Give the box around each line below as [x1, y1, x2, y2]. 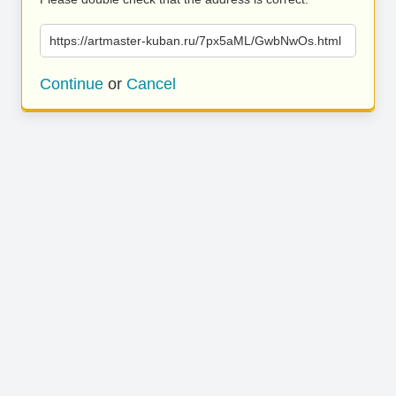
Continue [40, 75, 103, 93]
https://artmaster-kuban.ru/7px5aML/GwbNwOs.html [49, 34, 341, 48]
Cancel [126, 75, 176, 93]
